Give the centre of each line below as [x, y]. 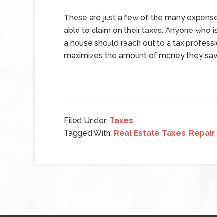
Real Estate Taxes [150, 133]
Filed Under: [87, 120]
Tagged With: [89, 133]
